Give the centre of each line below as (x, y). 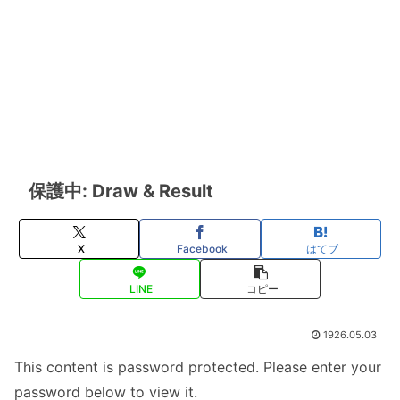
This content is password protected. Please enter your (198, 367)
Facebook (202, 248)
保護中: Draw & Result (121, 192)
